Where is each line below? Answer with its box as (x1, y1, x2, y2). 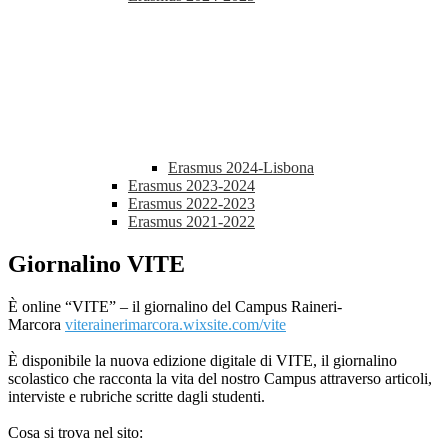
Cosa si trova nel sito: (8, 424, 143, 442)
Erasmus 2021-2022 (128, 213, 255, 231)
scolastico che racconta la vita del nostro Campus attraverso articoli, (8, 370, 432, 388)
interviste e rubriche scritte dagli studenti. (8, 388, 265, 406)
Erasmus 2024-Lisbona (168, 159, 314, 177)
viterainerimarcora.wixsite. (65, 316, 232, 334)
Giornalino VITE (8, 251, 185, 278)
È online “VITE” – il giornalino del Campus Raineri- (8, 298, 342, 316)
